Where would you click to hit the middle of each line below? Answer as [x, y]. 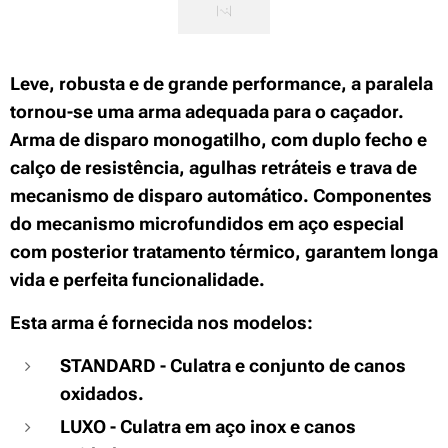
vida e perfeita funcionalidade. [137, 279]
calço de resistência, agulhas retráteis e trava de [213, 167]
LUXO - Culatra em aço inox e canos [208, 426]
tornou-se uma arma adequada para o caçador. [207, 111]
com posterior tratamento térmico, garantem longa [224, 251]
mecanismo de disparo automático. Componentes [221, 195]
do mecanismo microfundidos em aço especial [207, 223]
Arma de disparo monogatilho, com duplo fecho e [218, 139]
